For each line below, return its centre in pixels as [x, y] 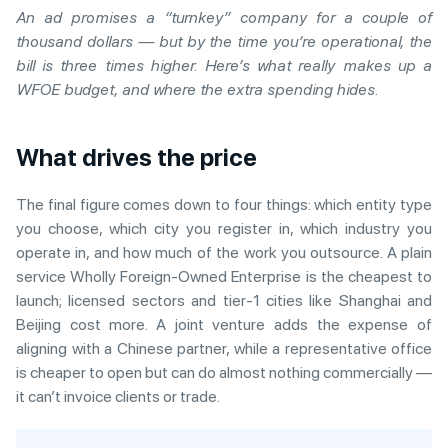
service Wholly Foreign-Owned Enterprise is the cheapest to [224, 276]
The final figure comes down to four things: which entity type [224, 204]
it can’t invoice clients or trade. [118, 396]
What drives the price [136, 157]
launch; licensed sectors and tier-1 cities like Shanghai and [224, 300]
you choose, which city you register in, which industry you [224, 228]
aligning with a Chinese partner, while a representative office [224, 348]
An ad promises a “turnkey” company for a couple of [224, 17]
